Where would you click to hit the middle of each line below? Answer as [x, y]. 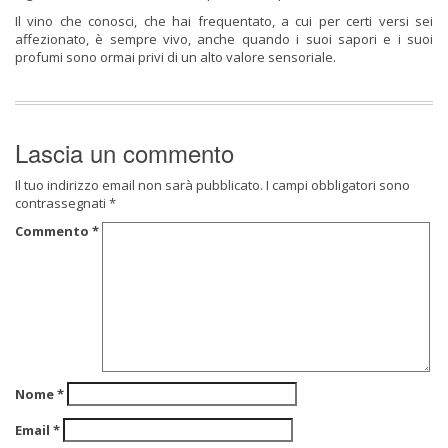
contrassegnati [62, 203]
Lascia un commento [124, 152]
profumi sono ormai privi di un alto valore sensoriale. [175, 57]
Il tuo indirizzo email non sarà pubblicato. [139, 185]
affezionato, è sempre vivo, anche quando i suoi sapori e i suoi [224, 39]
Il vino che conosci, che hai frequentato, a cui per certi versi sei [224, 21]
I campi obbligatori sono [338, 185]
